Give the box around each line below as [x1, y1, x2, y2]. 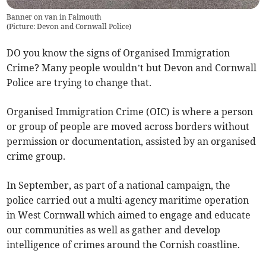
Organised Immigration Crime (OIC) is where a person [7, 106, 254, 118]
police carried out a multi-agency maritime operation [7, 194, 249, 207]
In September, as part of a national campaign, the [7, 179, 231, 192]
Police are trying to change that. [7, 77, 152, 89]
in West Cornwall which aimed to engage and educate [7, 209, 251, 221]
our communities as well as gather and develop [7, 224, 221, 236]
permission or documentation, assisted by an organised [7, 135, 256, 148]
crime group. [7, 150, 66, 163]
